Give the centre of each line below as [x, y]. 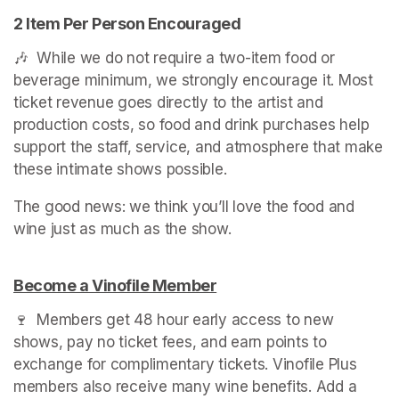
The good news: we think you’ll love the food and [184, 206]
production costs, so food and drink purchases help [191, 124]
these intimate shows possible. [120, 169]
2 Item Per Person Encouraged [127, 23]
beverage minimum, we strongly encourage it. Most [193, 80]
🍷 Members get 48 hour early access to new [174, 319]
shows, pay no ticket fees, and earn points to [170, 342]
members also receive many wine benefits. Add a [185, 386]
